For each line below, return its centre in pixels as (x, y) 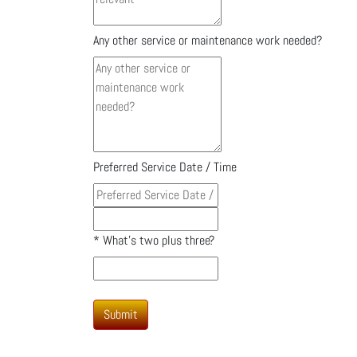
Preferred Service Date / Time (165, 167)
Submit (121, 314)
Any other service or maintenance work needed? (208, 40)
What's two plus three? (157, 240)
